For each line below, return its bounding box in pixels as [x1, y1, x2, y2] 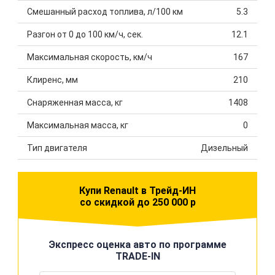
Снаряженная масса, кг [27, 98, 123, 107]
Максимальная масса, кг [27, 120, 128, 130]
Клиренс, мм [27, 75, 78, 85]
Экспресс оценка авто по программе [48, 239, 227, 250]
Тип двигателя [27, 143, 87, 153]
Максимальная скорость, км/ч [27, 52, 152, 62]
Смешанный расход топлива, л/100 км [27, 7, 183, 17]
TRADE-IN [115, 250, 160, 262]
